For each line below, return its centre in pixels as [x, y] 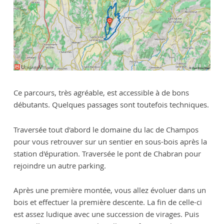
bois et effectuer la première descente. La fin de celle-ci [107, 202]
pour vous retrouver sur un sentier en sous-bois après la [110, 141]
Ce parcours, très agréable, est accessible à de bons [101, 92]
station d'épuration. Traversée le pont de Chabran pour [107, 153]
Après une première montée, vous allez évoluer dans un [109, 190]
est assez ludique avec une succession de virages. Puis [106, 214]
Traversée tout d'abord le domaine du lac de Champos [106, 129]
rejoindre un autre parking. [59, 165]
